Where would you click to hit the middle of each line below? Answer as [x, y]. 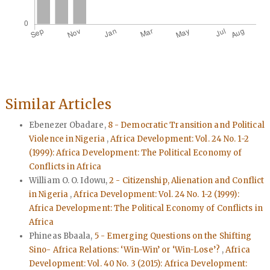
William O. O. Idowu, [69, 181]
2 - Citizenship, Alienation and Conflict [187, 181]
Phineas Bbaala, [62, 236]
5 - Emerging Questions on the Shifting [173, 236]
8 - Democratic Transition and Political [186, 125]
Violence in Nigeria [68, 139]
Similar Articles [58, 104]
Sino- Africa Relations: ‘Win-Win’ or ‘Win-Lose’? [125, 250]
